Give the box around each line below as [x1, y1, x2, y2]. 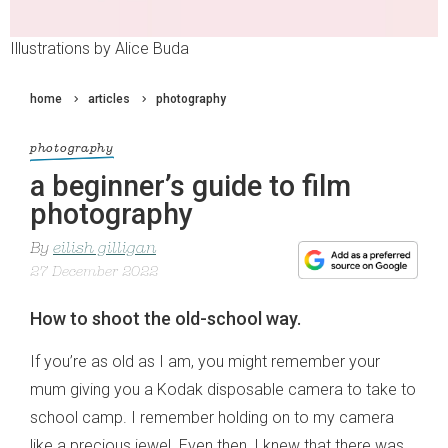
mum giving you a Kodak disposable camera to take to [30, 380, 416, 400]
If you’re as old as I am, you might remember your [30, 352, 380, 372]
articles [88, 92, 130, 107]
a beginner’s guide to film [30, 169, 351, 204]
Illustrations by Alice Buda [10, 39, 189, 59]
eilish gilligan [53, 241, 156, 258]
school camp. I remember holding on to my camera [30, 408, 394, 428]
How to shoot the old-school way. [30, 308, 301, 330]
